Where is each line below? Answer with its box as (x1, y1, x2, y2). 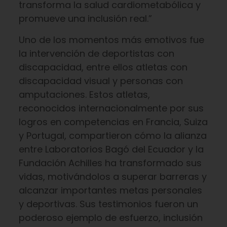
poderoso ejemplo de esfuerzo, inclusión (18, 211, 203, 224)
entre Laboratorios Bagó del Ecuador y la (18, 143, 204, 156)
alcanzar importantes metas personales (18, 184, 202, 197)
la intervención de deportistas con (18, 47, 174, 60)
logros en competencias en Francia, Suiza (18, 116, 208, 128)
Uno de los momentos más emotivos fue (18, 33, 204, 46)
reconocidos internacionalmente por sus (18, 102, 204, 115)
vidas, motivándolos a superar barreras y (18, 170, 207, 183)
